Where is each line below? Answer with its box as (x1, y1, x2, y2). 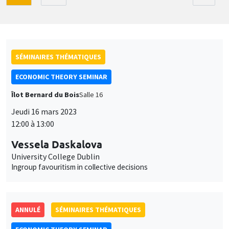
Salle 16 (79, 89, 103, 99)
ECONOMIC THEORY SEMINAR (15, 72, 107, 81)
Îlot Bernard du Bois (11, 89, 79, 99)
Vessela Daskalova (11, 137, 102, 151)
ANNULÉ (15, 204, 40, 214)
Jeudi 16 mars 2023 (11, 106, 77, 117)
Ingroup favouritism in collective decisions (11, 162, 148, 172)
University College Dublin (11, 151, 100, 162)
